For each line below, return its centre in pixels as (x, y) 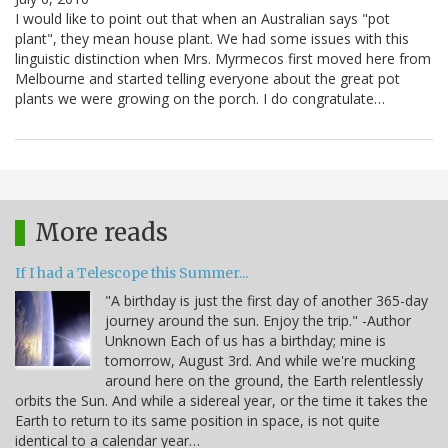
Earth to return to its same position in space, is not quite (197, 421)
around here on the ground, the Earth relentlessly (264, 381)
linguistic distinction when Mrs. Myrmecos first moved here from (223, 59)
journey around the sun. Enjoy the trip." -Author (258, 321)
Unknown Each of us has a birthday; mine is (245, 341)
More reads (101, 233)
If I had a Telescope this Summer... (131, 273)
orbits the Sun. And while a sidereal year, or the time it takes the (221, 401)
